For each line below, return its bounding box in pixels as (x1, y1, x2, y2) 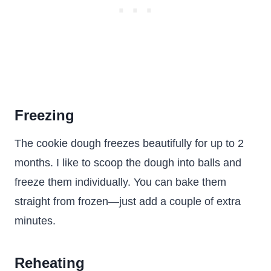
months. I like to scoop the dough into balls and (15, 157, 241, 169)
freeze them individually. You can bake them (15, 176, 226, 188)
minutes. (15, 215, 56, 227)
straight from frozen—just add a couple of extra (15, 195, 241, 207)
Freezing (15, 107, 74, 123)
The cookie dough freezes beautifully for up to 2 (15, 137, 244, 149)
